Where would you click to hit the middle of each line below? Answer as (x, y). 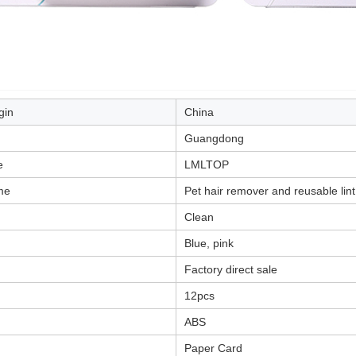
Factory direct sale (231, 269)
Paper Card (213, 348)
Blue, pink (209, 243)
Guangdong (214, 138)
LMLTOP (207, 164)
